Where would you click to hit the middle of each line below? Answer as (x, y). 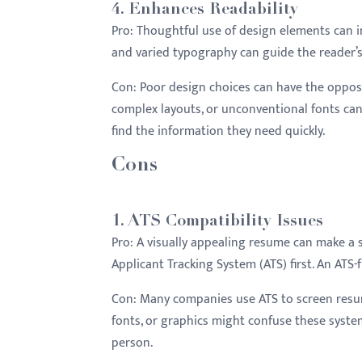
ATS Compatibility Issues (225, 222)
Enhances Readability (213, 11)
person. (132, 343)
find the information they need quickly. (218, 131)
